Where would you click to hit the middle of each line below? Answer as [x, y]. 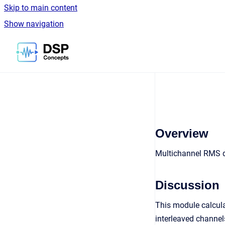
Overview [182, 133]
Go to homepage [98, 45]
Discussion [187, 185]
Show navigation [34, 24]
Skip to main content [41, 8]
